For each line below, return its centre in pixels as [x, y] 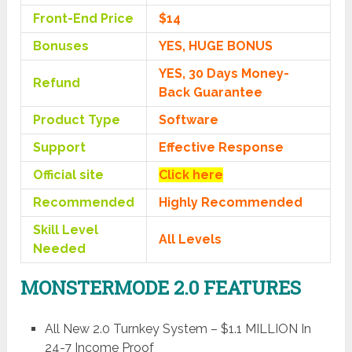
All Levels [191, 240]
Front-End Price [84, 19]
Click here [191, 175]
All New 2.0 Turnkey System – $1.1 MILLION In [178, 329]
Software [189, 120]
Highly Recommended [231, 203]
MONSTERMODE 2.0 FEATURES [161, 288]
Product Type [77, 120]
